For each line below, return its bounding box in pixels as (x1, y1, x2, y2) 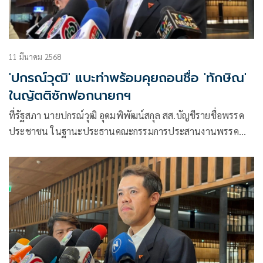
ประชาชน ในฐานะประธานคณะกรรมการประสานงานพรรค (9, 124, 239, 137)
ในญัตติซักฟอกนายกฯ (9, 85, 131, 105)
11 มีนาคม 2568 (9, 51, 62, 62)
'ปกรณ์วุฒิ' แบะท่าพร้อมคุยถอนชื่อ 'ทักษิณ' (9, 68, 247, 87)
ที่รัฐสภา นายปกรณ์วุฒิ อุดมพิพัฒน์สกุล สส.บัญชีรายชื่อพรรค (9, 109, 244, 122)
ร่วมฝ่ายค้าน (9, 140, 57, 153)
